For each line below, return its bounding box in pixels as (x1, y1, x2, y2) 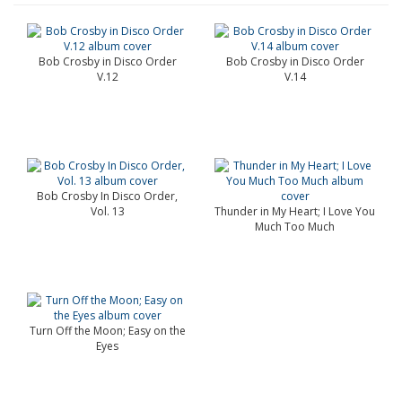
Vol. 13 (90, 204, 125, 219)
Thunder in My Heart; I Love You (214, 204, 375, 219)
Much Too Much (255, 219, 335, 234)
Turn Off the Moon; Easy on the (29, 323, 186, 338)
